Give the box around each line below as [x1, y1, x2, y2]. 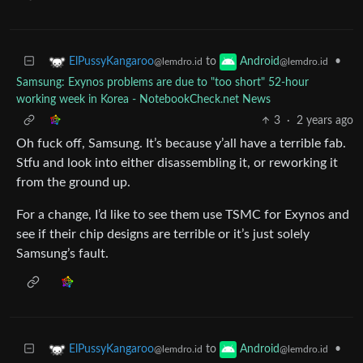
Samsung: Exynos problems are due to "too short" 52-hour [16, 76, 309, 88]
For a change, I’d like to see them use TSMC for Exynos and [16, 207, 349, 221]
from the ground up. [16, 175, 130, 189]
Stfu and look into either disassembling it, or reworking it [16, 156, 338, 169]
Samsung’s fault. [16, 246, 109, 260]
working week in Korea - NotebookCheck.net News [16, 93, 271, 105]
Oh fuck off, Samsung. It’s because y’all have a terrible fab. [16, 136, 346, 150]
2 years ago [297, 114, 353, 126]
